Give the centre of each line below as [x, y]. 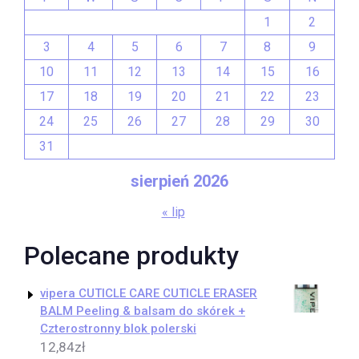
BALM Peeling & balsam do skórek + [143, 311]
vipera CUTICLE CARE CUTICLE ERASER [149, 293]
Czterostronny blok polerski [118, 329]
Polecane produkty [131, 256]
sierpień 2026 [179, 181]
